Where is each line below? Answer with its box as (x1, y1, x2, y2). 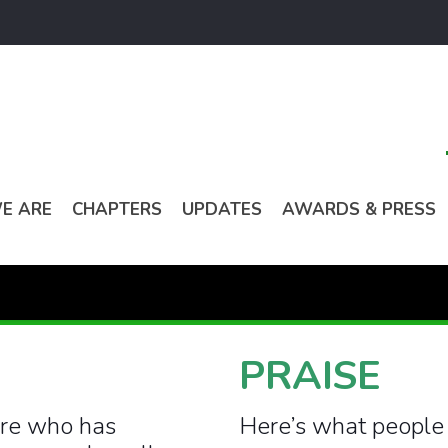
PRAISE (239, 349, 381, 403)
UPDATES (182, 198, 263, 221)
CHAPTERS (72, 198, 163, 221)
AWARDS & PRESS (282, 198, 437, 221)
